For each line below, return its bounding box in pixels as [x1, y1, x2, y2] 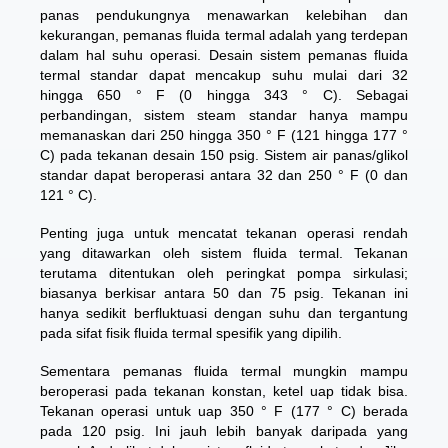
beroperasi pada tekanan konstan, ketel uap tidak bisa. [40, 383, 408, 399]
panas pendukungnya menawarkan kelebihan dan [40, 7, 408, 23]
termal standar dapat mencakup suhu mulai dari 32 [40, 67, 408, 83]
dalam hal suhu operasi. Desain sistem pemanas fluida [40, 47, 408, 63]
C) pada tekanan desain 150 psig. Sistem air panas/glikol [40, 147, 408, 163]
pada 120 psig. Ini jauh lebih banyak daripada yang [40, 423, 408, 439]
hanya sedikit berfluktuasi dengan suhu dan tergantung [40, 305, 408, 321]
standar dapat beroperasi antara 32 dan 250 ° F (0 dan [40, 167, 408, 183]
